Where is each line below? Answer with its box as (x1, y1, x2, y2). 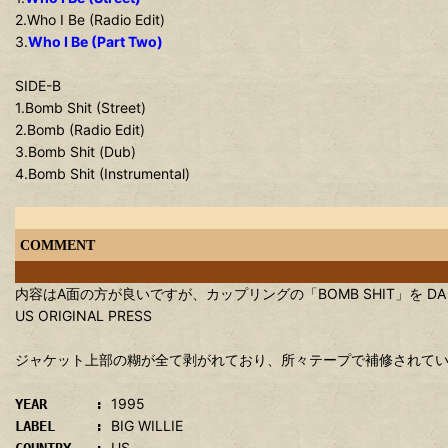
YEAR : (15, 396, 111, 412)
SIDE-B (15, 77, 61, 94)
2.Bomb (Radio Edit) (15, 121, 145, 138)
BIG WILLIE (111, 417, 183, 434)
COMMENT (20, 237, 95, 253)
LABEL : (15, 418, 111, 434)
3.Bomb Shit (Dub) (15, 143, 136, 160)
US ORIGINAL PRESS (15, 307, 152, 324)
